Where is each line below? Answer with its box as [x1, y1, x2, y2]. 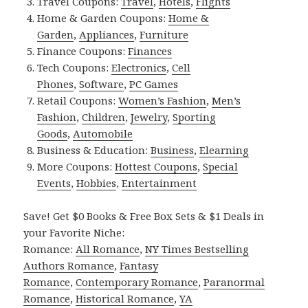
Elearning [199, 142, 250, 157]
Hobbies [76, 175, 117, 190]
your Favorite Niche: [23, 225, 125, 239]
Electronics [111, 60, 167, 74]
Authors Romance [23, 258, 115, 272]
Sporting [173, 109, 217, 124]
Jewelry [131, 109, 168, 124]
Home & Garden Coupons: [37, 10, 169, 25]
